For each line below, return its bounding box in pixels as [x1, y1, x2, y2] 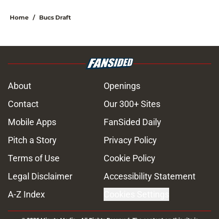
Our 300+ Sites [104, 99, 160, 109]
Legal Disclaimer [8, 171, 72, 182]
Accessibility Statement [104, 171, 196, 182]
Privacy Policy [104, 135, 157, 146]
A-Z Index [8, 189, 45, 200]
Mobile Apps [8, 117, 56, 128]
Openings [104, 81, 140, 91]
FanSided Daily [104, 117, 161, 128]
